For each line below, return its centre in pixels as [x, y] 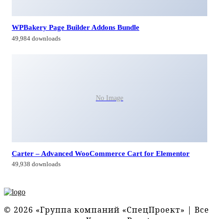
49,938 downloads [36, 164]
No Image [109, 98]
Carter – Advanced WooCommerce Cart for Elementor [101, 153]
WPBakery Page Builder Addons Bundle [76, 27]
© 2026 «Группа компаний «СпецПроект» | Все [107, 210]
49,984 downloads [36, 38]
